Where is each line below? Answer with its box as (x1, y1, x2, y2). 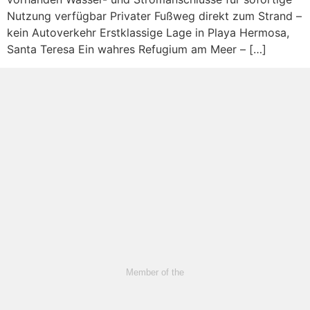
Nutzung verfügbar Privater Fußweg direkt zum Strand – (7, 9, 302, 24)
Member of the (126, 266, 184, 277)
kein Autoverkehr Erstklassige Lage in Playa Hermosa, (7, 26, 289, 40)
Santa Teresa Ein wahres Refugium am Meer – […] (7, 42, 266, 57)
